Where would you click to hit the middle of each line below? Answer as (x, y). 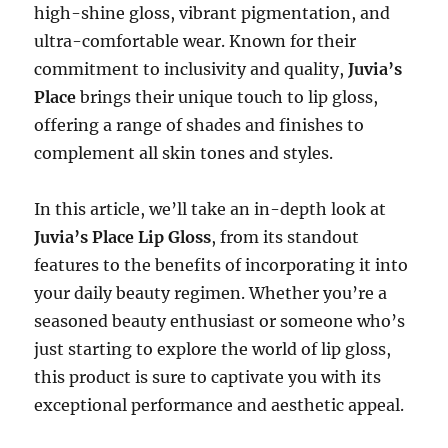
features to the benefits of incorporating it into (221, 265)
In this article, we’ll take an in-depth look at (210, 209)
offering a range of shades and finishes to (199, 125)
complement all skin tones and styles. (184, 153)
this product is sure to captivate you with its (208, 377)
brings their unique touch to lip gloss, (227, 97)
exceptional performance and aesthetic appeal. (219, 405)
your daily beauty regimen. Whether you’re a (211, 293)
